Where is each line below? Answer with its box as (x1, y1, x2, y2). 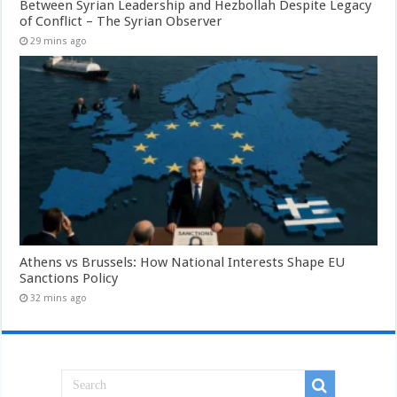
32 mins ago (30, 292, 88, 305)
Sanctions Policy (19, 270, 119, 287)
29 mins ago (30, 35, 88, 47)
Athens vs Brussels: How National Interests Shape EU (19, 254, 346, 271)
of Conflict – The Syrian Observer (19, 12, 223, 29)
